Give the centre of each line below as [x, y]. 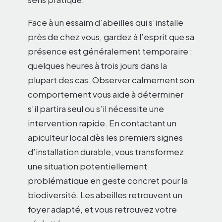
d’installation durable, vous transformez [106, 151]
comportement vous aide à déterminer [106, 94]
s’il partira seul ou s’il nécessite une [96, 108]
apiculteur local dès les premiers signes [105, 137]
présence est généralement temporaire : [110, 51]
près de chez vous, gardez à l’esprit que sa [111, 36]
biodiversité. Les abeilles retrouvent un [105, 194]
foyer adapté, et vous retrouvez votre [102, 209]
